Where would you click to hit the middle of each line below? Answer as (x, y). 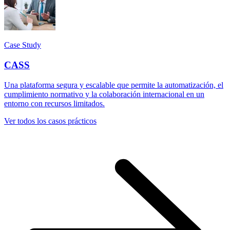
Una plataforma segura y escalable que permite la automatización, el (114, 85)
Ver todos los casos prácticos (50, 121)
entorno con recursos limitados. (54, 103)
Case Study (23, 45)
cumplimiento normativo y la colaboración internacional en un (104, 94)
